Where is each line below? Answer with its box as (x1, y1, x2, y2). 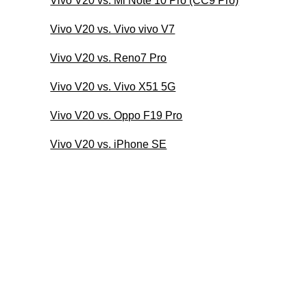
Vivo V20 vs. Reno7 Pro (50, 51, 167, 64)
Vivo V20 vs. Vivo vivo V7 (50, 23, 175, 35)
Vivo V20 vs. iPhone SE (50, 138, 167, 150)
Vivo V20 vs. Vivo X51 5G (50, 80, 176, 93)
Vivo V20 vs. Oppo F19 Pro (50, 109, 183, 121)
